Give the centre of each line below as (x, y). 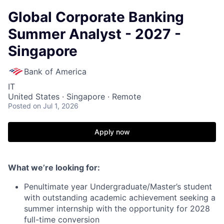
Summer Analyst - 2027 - (94, 34)
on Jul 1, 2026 (56, 106)
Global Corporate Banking (96, 17)
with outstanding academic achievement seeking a (120, 197)
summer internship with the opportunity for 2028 (117, 208)
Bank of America (55, 71)
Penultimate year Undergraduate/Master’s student (118, 186)
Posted (19, 106)
